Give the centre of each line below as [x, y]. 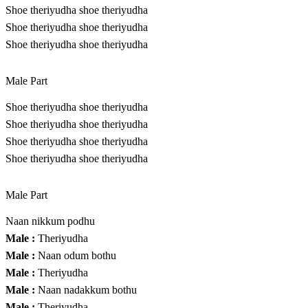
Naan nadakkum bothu [86, 290]
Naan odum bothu [76, 256]
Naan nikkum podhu [50, 221]
